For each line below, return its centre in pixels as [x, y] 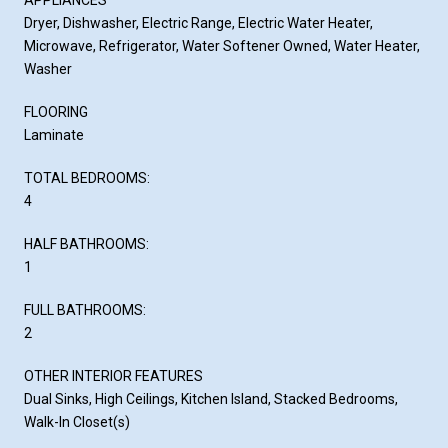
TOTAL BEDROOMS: [87, 177]
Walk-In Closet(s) [77, 421]
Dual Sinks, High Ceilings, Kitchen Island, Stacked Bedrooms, [211, 398]
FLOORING [56, 111]
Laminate [54, 134]
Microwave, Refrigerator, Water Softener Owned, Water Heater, [222, 45]
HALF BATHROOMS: [86, 243]
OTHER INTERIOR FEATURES [113, 375]
